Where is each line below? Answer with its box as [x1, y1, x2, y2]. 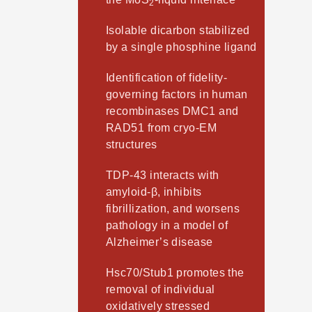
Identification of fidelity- [106, 72, 228, 84]
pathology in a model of [106, 219, 228, 232]
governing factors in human [106, 88, 248, 101]
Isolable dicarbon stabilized [106, 24, 250, 37]
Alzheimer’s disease [106, 236, 213, 249]
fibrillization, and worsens [106, 203, 240, 215]
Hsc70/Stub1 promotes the [106, 267, 244, 279]
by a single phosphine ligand [106, 41, 257, 54]
